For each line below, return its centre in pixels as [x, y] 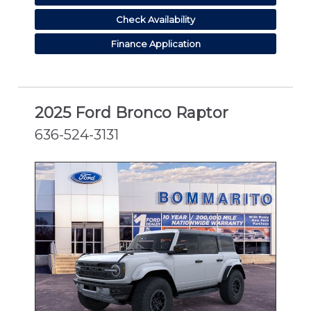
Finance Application [155, 43]
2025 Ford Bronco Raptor [132, 113]
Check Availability [155, 19]
